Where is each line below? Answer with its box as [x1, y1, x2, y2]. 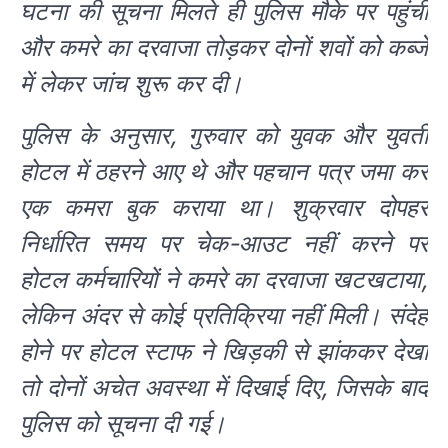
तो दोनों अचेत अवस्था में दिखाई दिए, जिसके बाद [20, 372, 428, 402]
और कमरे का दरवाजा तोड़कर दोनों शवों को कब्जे [20, 32, 428, 62]
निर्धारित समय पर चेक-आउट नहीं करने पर [20, 228, 428, 258]
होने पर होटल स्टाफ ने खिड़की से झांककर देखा [20, 336, 428, 366]
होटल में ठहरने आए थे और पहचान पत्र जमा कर [20, 156, 428, 186]
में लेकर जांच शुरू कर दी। [20, 68, 243, 98]
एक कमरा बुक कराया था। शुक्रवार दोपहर [20, 192, 428, 222]
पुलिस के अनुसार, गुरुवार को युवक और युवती [20, 120, 428, 150]
